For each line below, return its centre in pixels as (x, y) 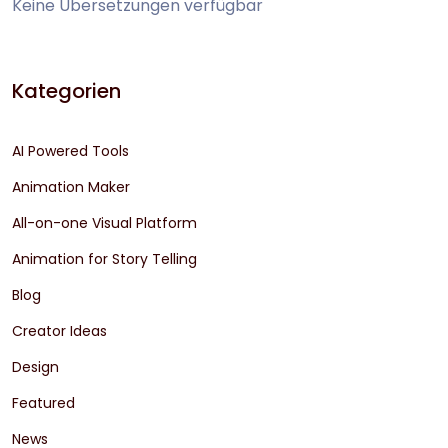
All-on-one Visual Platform (104, 223)
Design (35, 367)
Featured (43, 403)
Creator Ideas (59, 331)
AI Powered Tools (70, 151)
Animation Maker (71, 187)
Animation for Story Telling (104, 259)
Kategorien (66, 91)
